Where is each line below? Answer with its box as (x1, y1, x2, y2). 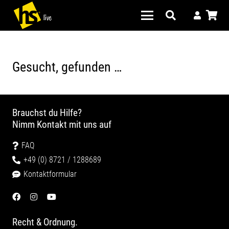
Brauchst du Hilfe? (12, 107, 82, 119)
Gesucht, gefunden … (12, 59, 122, 75)
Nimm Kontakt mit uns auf (12, 119, 111, 131)
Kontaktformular (24, 169, 77, 179)
